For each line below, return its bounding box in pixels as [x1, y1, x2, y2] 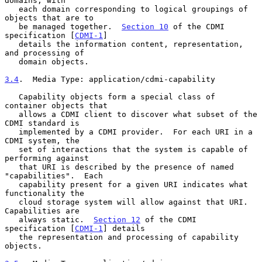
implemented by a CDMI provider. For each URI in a [5, 127, 19, 136]
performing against [5, 153, 89, 163]
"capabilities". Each [5, 171, 103, 180]
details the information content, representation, [5, 39, 19, 49]
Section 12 [94, 215, 140, 224]
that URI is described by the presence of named [5, 162, 19, 171]
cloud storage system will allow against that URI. [5, 197, 19, 206]
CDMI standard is [5, 118, 80, 127]
